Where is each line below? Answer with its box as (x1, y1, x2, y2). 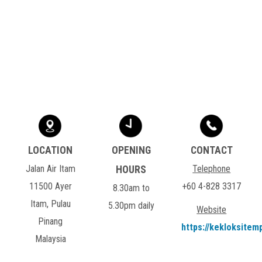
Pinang (38, 216, 63, 227)
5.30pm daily (108, 200, 154, 212)
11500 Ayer (29, 181, 72, 192)
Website (196, 204, 227, 216)
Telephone (192, 163, 231, 175)
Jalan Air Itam (25, 163, 75, 175)
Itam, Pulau (30, 198, 71, 210)
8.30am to (112, 182, 150, 194)
